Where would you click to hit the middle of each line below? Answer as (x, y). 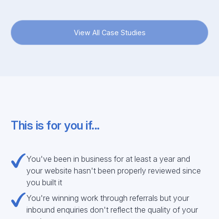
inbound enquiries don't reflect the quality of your (112, 210)
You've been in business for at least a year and (109, 159)
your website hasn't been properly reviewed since (114, 171)
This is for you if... (55, 125)
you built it (44, 182)
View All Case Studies (109, 33)
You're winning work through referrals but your (108, 198)
